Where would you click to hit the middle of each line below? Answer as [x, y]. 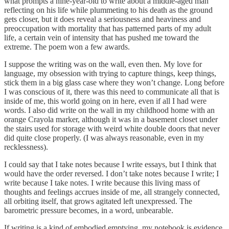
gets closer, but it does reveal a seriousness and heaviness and [102, 19]
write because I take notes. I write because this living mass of [102, 182]
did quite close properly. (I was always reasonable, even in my [104, 138]
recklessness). [26, 147]
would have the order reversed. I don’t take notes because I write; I [111, 173]
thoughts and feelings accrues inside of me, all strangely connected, [112, 192]
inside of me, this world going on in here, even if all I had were [105, 101]
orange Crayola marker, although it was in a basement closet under [111, 119]
